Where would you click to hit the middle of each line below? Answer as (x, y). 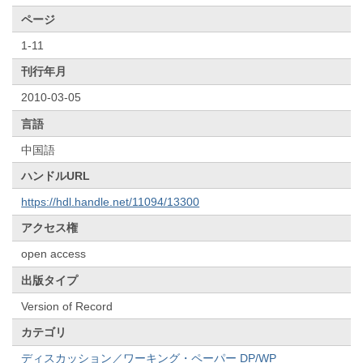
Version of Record (67, 306)
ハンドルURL (56, 175)
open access (54, 254)
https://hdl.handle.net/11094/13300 (111, 202)
